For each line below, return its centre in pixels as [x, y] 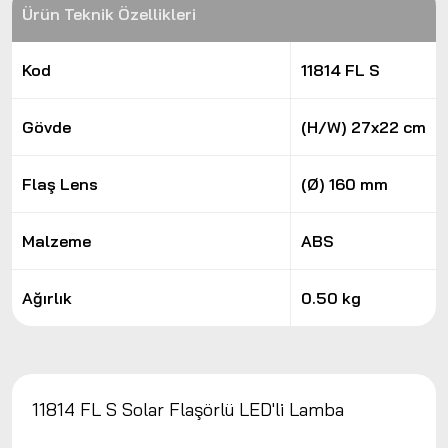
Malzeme [56, 241]
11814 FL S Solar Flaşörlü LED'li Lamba [188, 409]
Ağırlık [47, 298]
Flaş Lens [60, 184]
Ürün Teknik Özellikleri [109, 14]
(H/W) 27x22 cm [363, 127]
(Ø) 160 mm [344, 184]
